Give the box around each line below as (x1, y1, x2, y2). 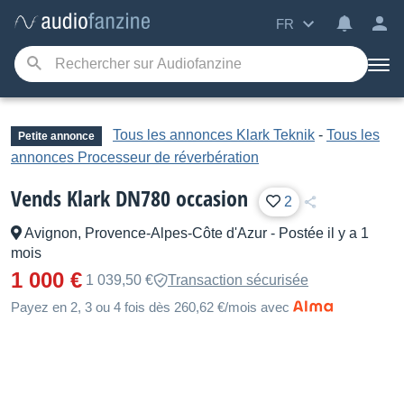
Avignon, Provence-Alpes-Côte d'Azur (22, 225, 271, 241)
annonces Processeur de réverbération (11, 150, 259, 165)
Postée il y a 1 (279, 225, 369, 241)
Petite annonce (18, 130, 95, 142)
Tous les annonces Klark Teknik (113, 127, 315, 142)
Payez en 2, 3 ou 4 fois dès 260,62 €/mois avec (11, 299, 289, 315)
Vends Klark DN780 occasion (11, 183, 248, 213)
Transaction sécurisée (168, 272, 308, 288)
